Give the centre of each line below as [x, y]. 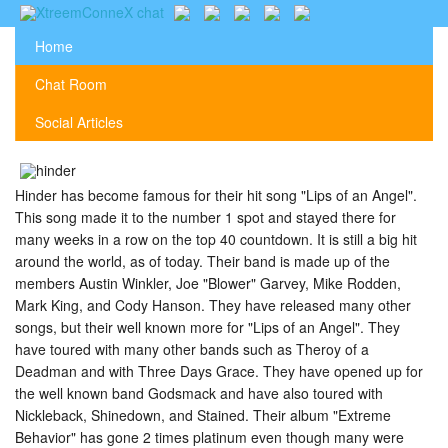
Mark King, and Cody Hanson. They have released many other [213, 305]
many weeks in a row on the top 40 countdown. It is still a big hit [216, 239]
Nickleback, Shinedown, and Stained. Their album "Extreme [203, 415]
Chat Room [71, 84]
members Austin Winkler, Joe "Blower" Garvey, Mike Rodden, [208, 283]
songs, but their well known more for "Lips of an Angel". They [207, 327]
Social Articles [79, 122]
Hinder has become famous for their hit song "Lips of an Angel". [216, 195]
